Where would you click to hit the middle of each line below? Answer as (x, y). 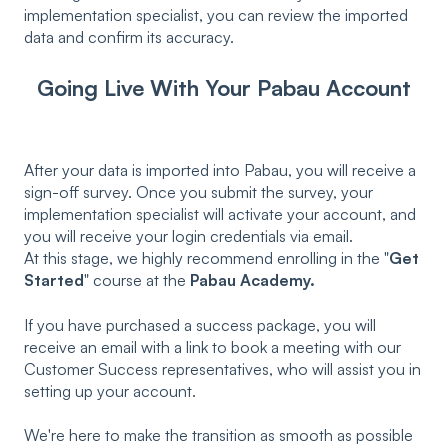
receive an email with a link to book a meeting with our (212, 346)
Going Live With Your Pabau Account (224, 87)
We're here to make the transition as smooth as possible (218, 435)
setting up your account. (110, 390)
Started (54, 280)
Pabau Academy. (252, 280)
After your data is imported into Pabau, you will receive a (220, 170)
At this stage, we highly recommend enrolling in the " (206, 258)
